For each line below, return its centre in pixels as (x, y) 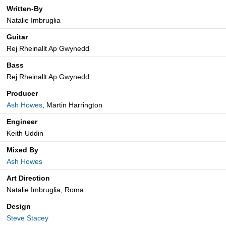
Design (19, 207)
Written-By (25, 9)
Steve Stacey (27, 218)
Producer (22, 94)
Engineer (22, 122)
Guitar (17, 37)
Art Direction (28, 178)
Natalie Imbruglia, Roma (45, 190)
